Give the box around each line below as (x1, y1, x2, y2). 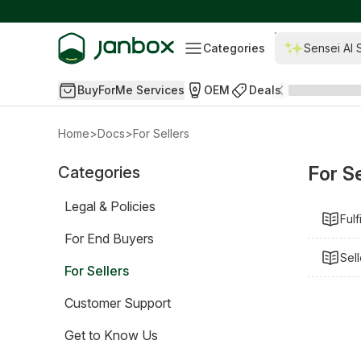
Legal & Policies (64, 198, 156, 214)
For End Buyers (64, 230, 154, 247)
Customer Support (64, 295, 171, 311)
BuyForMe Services (77, 83, 185, 97)
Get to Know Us (64, 327, 158, 343)
